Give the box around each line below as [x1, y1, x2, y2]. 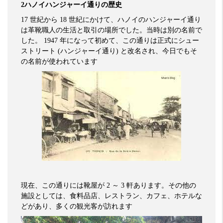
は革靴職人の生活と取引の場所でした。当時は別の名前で [21, 25, 202, 34]
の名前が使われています [21, 57, 98, 65]
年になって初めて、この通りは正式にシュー [60, 36, 199, 44]
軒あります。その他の [126, 181, 196, 189]
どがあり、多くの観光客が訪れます [21, 202, 132, 210]
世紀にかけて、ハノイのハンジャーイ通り [69, 15, 201, 23]
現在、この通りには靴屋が [21, 181, 105, 189]
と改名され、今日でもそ [120, 46, 197, 55]
